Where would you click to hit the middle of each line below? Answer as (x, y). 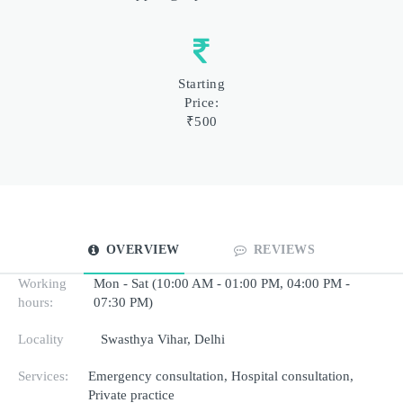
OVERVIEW (143, 249)
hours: (36, 302)
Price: (201, 102)
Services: (43, 376)
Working (42, 283)
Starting (201, 83)
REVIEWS (284, 249)
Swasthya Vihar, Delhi (162, 339)
